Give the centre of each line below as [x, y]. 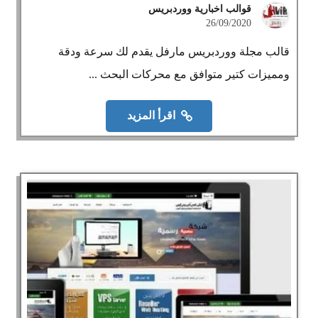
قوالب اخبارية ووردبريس [199, 9]
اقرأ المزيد [152, 116]
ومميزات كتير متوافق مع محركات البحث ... [189, 74]
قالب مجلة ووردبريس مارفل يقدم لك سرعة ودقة [174, 51]
